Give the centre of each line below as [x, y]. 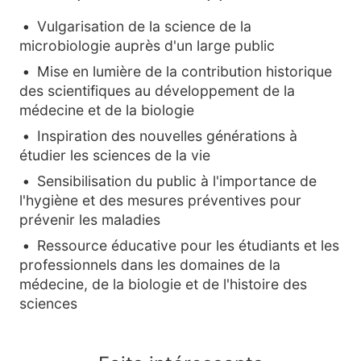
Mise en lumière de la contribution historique [185, 71]
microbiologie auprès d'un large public [147, 46]
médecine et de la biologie [107, 110]
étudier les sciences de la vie [115, 155]
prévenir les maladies [90, 220]
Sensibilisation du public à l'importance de [177, 181]
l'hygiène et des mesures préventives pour [160, 200]
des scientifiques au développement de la [157, 91]
